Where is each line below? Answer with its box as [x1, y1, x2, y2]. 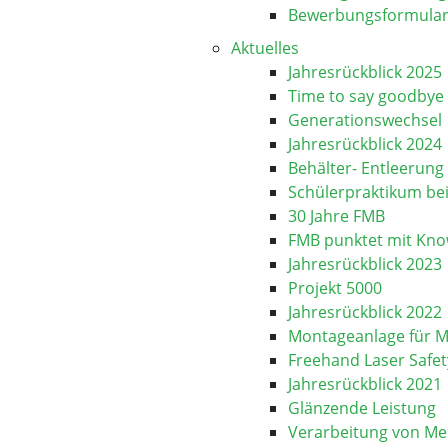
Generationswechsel [288, 109, 442, 131]
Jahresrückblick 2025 [288, 61, 442, 83]
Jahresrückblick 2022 [288, 301, 442, 323]
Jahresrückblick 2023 [288, 253, 442, 275]
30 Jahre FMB [288, 205, 385, 227]
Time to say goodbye [288, 85, 444, 107]
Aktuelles [231, 37, 299, 59]
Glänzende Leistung [288, 397, 436, 419]
